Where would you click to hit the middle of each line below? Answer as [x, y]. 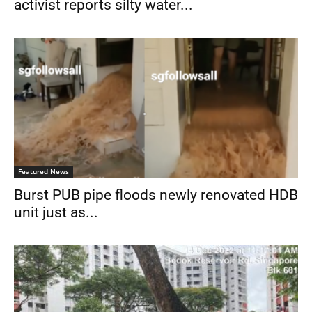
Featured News [44, 172]
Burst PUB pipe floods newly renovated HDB [156, 195]
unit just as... [56, 213]
